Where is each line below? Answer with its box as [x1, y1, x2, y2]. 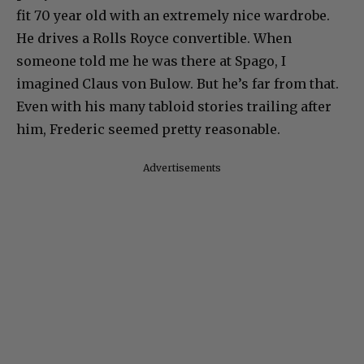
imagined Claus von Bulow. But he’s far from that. [16, 75, 339, 92]
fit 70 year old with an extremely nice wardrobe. [16, 6, 330, 24]
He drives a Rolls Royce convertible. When [16, 29, 292, 46]
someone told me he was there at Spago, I [16, 52, 286, 69]
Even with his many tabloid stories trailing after [16, 97, 331, 115]
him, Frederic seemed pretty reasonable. [16, 120, 280, 137]
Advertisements [143, 161, 221, 174]
